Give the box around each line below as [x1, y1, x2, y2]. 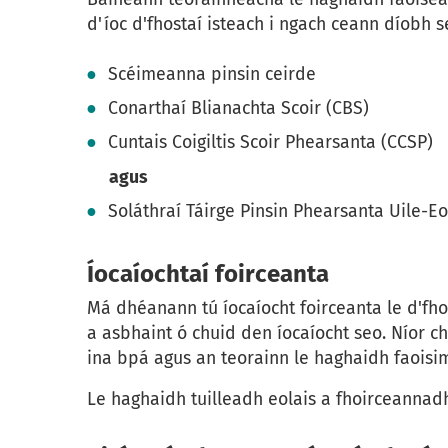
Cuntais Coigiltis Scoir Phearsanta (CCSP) [108, 131, 434, 154]
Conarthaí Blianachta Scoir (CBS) [108, 97, 370, 120]
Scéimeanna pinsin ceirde [108, 62, 317, 85]
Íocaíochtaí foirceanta [87, 260, 329, 289]
